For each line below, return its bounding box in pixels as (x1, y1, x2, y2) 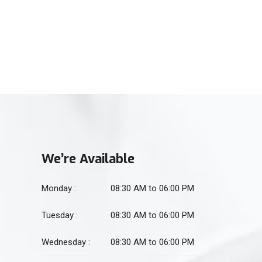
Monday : (42, 183, 76, 194)
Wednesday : (42, 237, 90, 247)
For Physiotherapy (8, 16, 119, 34)
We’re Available (42, 150, 135, 167)
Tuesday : (42, 210, 78, 220)
